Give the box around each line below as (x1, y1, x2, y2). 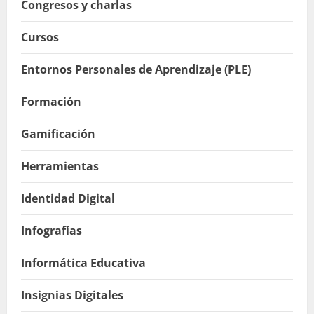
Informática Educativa (21, 255, 146, 271)
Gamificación (21, 126, 95, 142)
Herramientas (21, 158, 99, 175)
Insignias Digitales (21, 287, 123, 303)
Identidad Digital (21, 191, 115, 207)
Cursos (21, 29, 59, 46)
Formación (21, 94, 81, 110)
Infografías (21, 223, 82, 239)
